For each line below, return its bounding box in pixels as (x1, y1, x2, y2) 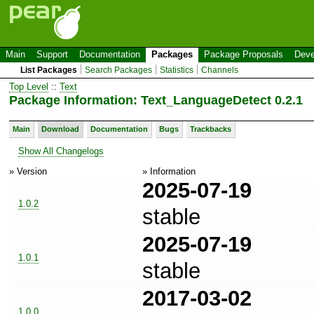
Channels (201, 65, 239, 75)
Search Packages (85, 65, 153, 75)
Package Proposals (204, 49, 283, 60)
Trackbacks (190, 124, 231, 133)
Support (36, 49, 68, 60)
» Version (9, 165, 47, 177)
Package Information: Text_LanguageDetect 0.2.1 (9, 93, 303, 107)
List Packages (20, 65, 78, 75)
